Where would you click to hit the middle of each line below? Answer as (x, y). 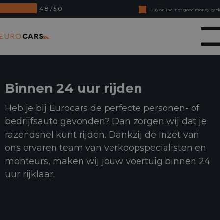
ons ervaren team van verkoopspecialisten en (106, 148)
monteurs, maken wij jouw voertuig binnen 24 (108, 161)
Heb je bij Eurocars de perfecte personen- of (102, 108)
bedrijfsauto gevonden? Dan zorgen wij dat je (106, 121)
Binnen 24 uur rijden (74, 88)
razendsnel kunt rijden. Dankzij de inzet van (102, 135)
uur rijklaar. (30, 174)
